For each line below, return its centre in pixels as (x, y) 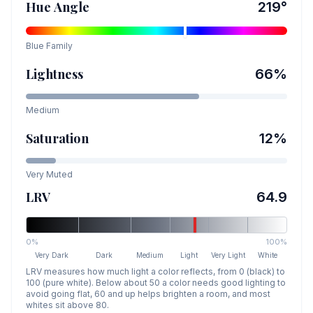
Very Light (228, 255)
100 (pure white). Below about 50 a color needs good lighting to (156, 283)
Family (58, 46)
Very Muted (49, 174)
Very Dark (52, 255)
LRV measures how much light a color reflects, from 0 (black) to (155, 271)
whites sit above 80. (67, 305)
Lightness (55, 74)
